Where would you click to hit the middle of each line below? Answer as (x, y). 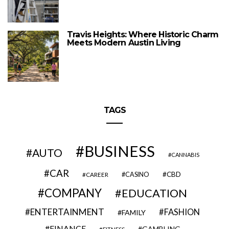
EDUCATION (154, 193)
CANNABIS (185, 155)
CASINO (137, 175)
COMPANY (73, 193)
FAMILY (134, 213)
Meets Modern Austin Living (124, 43)
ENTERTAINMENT (67, 212)
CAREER (97, 175)
